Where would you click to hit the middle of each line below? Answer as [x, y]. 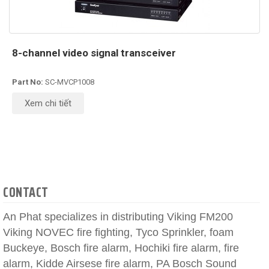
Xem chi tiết [48, 103]
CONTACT [26, 192]
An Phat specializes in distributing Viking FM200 [118, 216]
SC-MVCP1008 [70, 82]
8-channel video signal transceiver [94, 53]
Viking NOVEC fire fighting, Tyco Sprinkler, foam [118, 232]
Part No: [29, 82]
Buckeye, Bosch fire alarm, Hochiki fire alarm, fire [121, 248]
